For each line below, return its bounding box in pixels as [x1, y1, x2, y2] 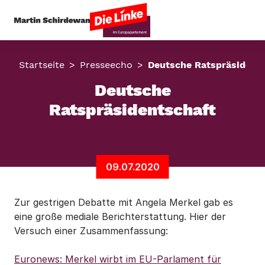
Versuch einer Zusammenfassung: [14, 225, 168, 237]
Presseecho [80, 59, 132, 70]
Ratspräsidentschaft [49, 100, 216, 119]
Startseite [19, 59, 64, 70]
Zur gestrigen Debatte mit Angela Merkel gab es [14, 196, 233, 208]
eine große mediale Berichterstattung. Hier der [14, 211, 226, 222]
